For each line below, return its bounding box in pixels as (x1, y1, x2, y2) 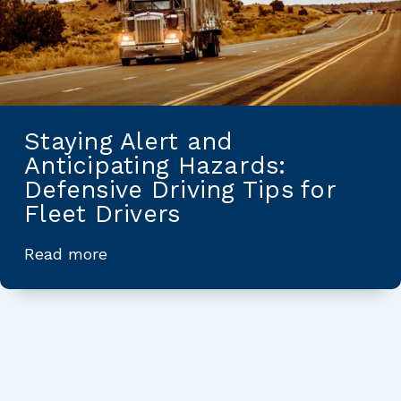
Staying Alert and (24, 126, 234, 156)
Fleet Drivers (24, 199, 181, 228)
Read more (24, 243, 107, 263)
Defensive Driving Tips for (24, 175, 337, 204)
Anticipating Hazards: (24, 150, 286, 180)
